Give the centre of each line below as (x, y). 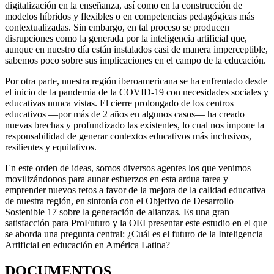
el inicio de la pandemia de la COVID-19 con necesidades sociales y (137, 92)
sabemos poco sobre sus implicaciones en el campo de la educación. (135, 61)
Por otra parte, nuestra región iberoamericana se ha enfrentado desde (136, 81)
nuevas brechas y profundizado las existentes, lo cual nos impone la (135, 125)
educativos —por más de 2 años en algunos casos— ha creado (125, 114)
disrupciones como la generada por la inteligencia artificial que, (126, 39)
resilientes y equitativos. (51, 147)
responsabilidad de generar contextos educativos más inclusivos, (128, 136)
